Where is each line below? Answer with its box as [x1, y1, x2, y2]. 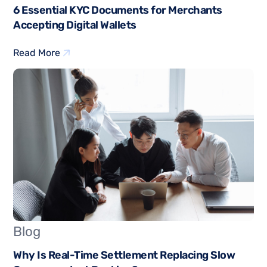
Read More [13, 47, 61, 59]
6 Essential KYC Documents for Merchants [13, 4, 222, 17]
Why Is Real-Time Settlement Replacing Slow [13, 249, 235, 262]
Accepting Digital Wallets [13, 18, 136, 32]
